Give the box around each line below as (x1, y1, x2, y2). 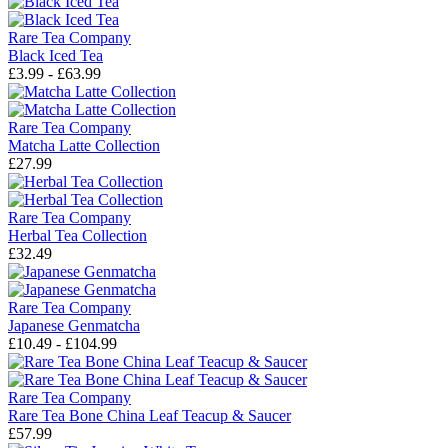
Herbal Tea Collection (8, 227, 147, 245)
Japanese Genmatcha (8, 317, 140, 335)
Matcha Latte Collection (8, 137, 160, 155)
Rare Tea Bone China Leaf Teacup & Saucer (8, 407, 291, 425)
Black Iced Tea (8, 47, 103, 65)
